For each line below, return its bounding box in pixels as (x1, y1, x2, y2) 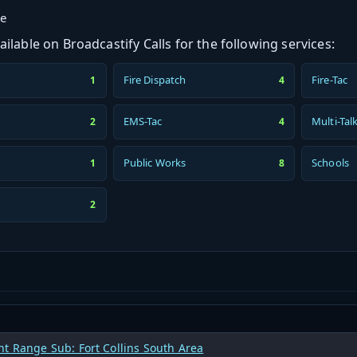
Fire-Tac (312, 73, 348, 88)
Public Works (123, 155, 186, 171)
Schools (312, 155, 350, 171)
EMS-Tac (123, 114, 163, 129)
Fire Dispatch (123, 73, 186, 88)
